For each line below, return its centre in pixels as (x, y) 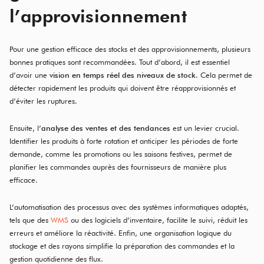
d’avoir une (29, 75)
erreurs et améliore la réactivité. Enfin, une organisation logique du (121, 233)
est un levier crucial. (205, 128)
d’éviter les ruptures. (43, 101)
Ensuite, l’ (25, 128)
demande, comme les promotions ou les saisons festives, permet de (121, 154)
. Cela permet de (224, 75)
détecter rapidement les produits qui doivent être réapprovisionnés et (123, 88)
